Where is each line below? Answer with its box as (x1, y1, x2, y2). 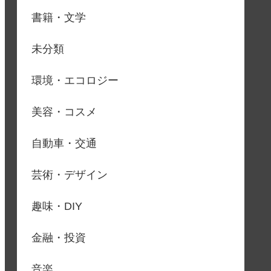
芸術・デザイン (31, 169, 108, 181)
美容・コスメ (31, 106, 97, 119)
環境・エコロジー (31, 74, 119, 87)
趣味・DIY (31, 200, 82, 213)
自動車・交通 (31, 137, 97, 150)
